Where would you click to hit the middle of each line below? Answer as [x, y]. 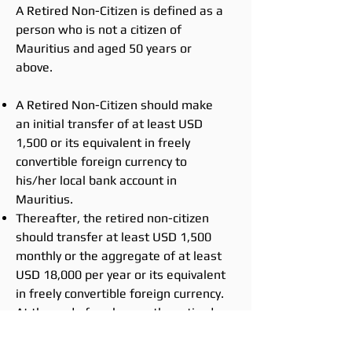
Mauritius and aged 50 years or [104, 48]
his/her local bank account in [96, 180]
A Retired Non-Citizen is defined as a [119, 11]
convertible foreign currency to [101, 161]
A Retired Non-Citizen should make [114, 105]
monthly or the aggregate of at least [119, 256]
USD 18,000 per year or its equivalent [121, 275]
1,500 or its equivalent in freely [103, 143]
